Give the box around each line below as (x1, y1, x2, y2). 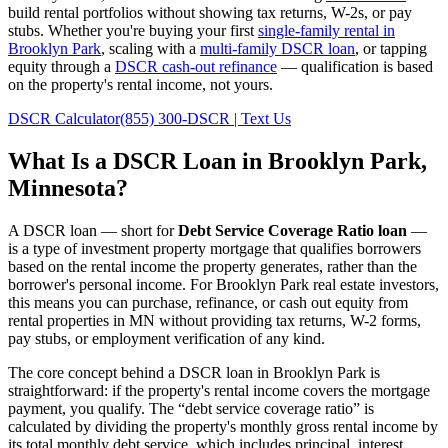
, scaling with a (101, 39, 200, 57)
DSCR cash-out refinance (115, 57, 277, 75)
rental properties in (8, 311, 129, 329)
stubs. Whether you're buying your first (8, 21, 258, 39)
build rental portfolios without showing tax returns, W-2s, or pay (8, 3, 412, 21)
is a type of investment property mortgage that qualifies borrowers (8, 239, 421, 257)
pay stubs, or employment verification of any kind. (8, 329, 325, 347)
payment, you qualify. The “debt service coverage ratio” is (8, 399, 374, 417)
